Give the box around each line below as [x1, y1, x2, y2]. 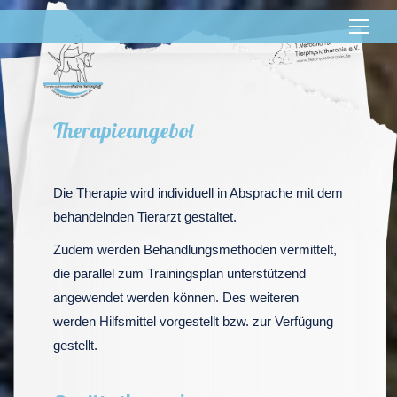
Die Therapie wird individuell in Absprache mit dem [53, 185, 343, 200]
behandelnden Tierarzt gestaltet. [53, 209, 237, 224]
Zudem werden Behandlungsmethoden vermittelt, [53, 242, 337, 257]
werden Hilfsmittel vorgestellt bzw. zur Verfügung [53, 314, 333, 329]
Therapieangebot [53, 117, 195, 144]
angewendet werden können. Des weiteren [53, 290, 299, 305]
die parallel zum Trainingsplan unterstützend [53, 266, 306, 281]
